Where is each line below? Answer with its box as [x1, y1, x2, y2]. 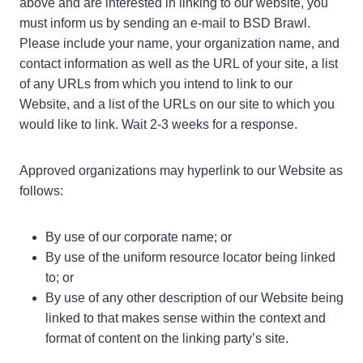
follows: [19, 183, 63, 198]
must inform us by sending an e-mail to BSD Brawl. [19, 15, 310, 30]
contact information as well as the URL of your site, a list [19, 56, 338, 70]
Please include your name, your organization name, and [19, 36, 340, 50]
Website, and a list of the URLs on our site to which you [19, 96, 335, 111]
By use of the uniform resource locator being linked [45, 250, 335, 264]
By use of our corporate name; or [45, 229, 232, 244]
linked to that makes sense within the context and [45, 310, 326, 325]
